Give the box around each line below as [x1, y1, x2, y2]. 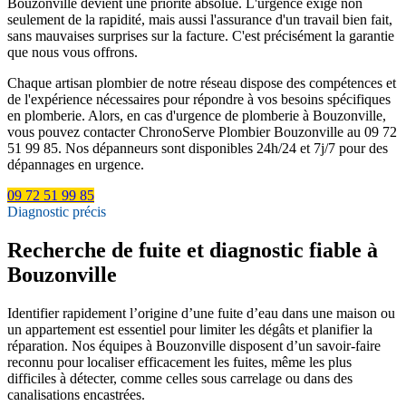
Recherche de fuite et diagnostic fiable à [7, 237, 378, 262]
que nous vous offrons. [7, 43, 138, 60]
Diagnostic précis [7, 203, 106, 219]
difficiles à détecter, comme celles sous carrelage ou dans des [7, 370, 353, 386]
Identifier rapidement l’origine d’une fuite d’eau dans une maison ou [7, 304, 395, 321]
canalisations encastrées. [7, 386, 145, 402]
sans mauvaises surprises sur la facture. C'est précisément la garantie [7, 27, 394, 43]
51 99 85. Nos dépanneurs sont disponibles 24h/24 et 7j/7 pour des [7, 140, 388, 156]
